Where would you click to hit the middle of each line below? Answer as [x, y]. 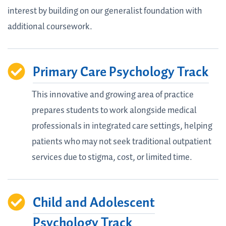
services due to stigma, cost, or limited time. [112, 157]
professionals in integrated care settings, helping [122, 126]
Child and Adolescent [94, 203]
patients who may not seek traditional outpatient [121, 142]
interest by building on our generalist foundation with [105, 11]
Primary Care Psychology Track [121, 72]
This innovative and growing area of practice [112, 95]
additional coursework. [50, 26]
